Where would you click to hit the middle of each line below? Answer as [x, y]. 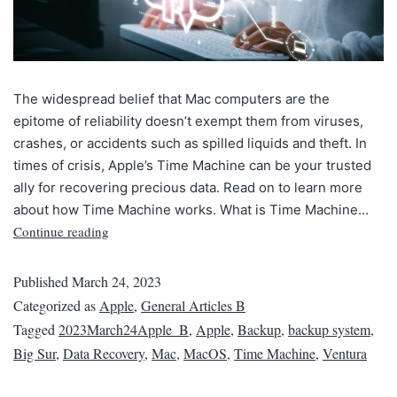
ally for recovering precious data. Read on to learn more [188, 187]
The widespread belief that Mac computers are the [171, 98]
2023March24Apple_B [124, 329]
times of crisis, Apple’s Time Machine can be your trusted [192, 165]
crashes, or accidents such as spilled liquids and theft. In [190, 143]
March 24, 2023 [117, 281]
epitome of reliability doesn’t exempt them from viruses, [188, 121]
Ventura [345, 353]
